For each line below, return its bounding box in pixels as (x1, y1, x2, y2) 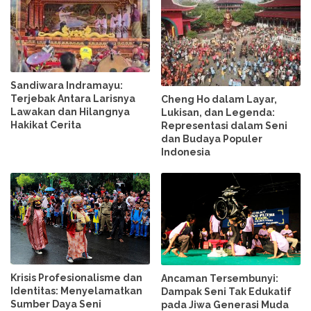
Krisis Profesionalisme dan (10, 271, 142, 283)
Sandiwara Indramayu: (10, 80, 123, 92)
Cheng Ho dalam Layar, (161, 93, 278, 105)
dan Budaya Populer (161, 133, 263, 144)
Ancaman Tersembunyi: (161, 273, 279, 285)
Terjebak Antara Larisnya (10, 93, 135, 105)
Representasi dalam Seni (161, 119, 288, 131)
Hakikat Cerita (10, 119, 81, 131)
